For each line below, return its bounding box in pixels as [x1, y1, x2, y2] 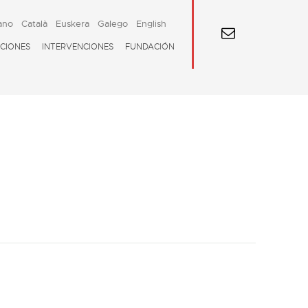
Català [21, 18, 47, 30]
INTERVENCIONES [42, 41, 113, 52]
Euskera [56, 18, 89, 30]
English [136, 18, 166, 30]
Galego [98, 18, 128, 30]
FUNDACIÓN [125, 41, 175, 52]
